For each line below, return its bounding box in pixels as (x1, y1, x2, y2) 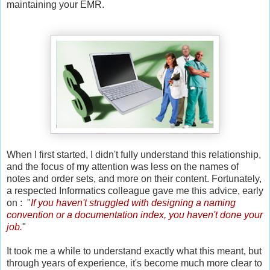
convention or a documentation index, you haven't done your (7, 209, 263, 220)
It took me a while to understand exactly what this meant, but (7, 245, 262, 256)
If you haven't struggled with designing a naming (31, 197, 236, 208)
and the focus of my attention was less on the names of (7, 161, 239, 172)
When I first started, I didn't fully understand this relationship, (7, 149, 261, 160)
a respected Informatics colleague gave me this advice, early (7, 185, 263, 196)
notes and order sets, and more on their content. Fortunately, (7, 173, 262, 184)
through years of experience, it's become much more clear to (7, 257, 262, 268)
